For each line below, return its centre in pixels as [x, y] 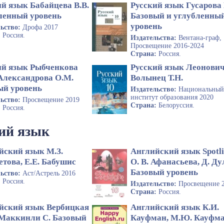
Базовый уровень [164, 172]
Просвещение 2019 [51, 99]
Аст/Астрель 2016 [49, 173]
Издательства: [155, 37]
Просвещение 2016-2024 [167, 45]
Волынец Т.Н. [157, 77]
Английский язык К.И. [175, 207]
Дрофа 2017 [40, 27]
